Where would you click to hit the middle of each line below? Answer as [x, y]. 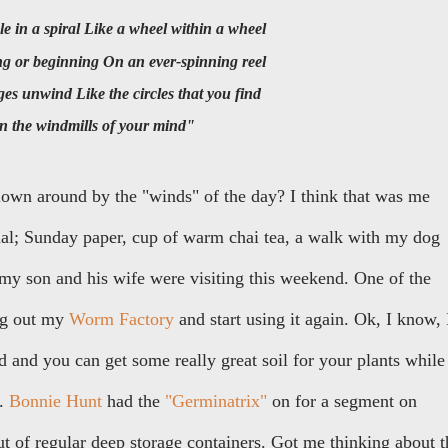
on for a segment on [342, 401]
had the [133, 401]
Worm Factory [121, 319]
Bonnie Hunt [55, 401]
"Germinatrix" [216, 401]
